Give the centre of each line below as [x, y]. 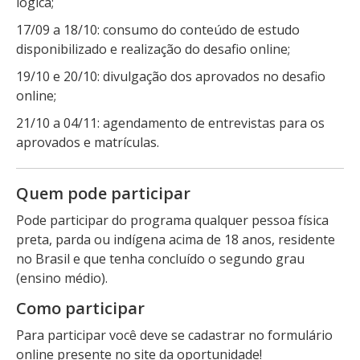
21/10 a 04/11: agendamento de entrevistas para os [170, 123]
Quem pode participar [103, 193]
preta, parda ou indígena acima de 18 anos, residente [176, 239]
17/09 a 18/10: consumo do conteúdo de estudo [158, 29]
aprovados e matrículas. [88, 142]
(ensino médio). [63, 278]
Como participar [80, 308]
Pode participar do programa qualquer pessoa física [172, 220]
